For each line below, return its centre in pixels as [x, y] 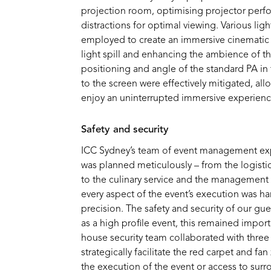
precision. [104, 209]
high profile [125, 224]
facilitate [153, 253]
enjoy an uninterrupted [132, 99]
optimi [171, 12]
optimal [165, 26]
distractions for [115, 26]
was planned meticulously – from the [161, 165]
